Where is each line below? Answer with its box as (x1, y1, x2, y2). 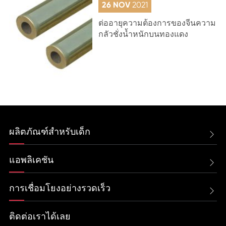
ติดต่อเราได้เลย (9, 210, 71, 222)
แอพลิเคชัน (9, 154, 53, 165)
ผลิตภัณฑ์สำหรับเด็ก (9, 126, 90, 137)
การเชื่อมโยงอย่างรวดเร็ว (9, 182, 110, 194)
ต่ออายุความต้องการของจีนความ (98, 18, 216, 28)
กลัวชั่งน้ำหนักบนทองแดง (98, 29, 189, 39)
